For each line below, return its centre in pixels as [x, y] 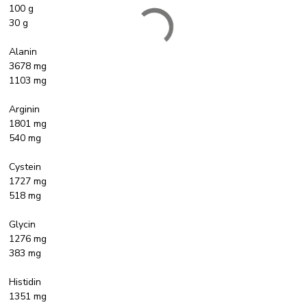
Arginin [25, 109]
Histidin [25, 282]
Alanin [23, 51]
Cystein [25, 167]
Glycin [23, 224]
